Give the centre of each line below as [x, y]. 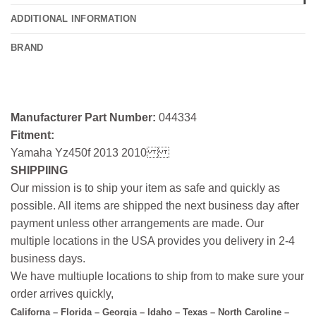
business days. [48, 258]
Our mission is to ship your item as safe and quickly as [145, 188]
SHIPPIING [39, 170]
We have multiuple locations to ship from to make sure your [157, 276]
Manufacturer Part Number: [85, 117]
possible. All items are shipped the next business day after [155, 205]
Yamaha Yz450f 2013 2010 [79, 152]
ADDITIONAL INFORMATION [74, 18]
